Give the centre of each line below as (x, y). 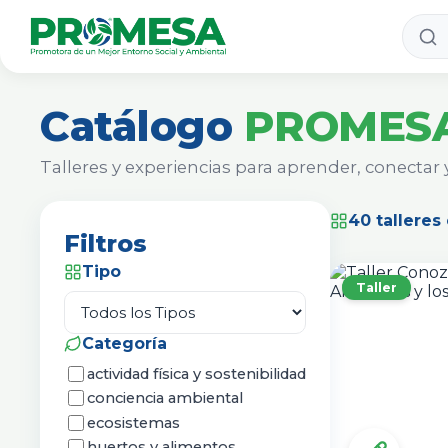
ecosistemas (133, 422)
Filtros (105, 243)
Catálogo (142, 126)
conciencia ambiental (165, 398)
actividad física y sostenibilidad (196, 373)
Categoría (124, 344)
